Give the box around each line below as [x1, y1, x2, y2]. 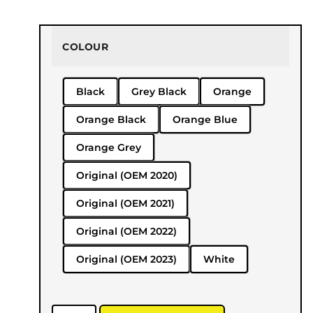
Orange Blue [173, 112, 238, 126]
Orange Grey [76, 140, 141, 154]
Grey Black [131, 85, 187, 98]
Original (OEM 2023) [76, 252, 177, 265]
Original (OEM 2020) [76, 168, 177, 182]
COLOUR [62, 40, 108, 53]
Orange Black [76, 112, 146, 126]
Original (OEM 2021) [76, 196, 175, 210]
